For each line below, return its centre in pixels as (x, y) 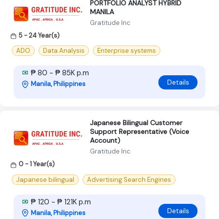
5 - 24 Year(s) (39, 36)
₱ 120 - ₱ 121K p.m (60, 202)
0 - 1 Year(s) (37, 164)
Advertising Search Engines (129, 179)
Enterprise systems (127, 51)
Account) (105, 141)
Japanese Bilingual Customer (136, 123)
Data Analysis (64, 51)
